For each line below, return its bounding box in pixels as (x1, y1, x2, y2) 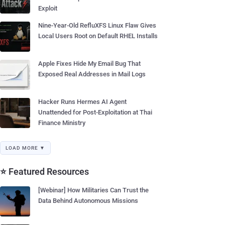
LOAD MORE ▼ (6, 145, 45, 151)
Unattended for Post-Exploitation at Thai (38, 108, 152, 116)
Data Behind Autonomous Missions (38, 197, 138, 204)
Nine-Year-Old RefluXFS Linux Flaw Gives (38, 22, 156, 29)
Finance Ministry (38, 119, 85, 127)
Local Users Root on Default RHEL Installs (38, 32, 158, 40)
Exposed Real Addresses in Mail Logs (38, 70, 146, 78)
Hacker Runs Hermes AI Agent (38, 98, 127, 105)
